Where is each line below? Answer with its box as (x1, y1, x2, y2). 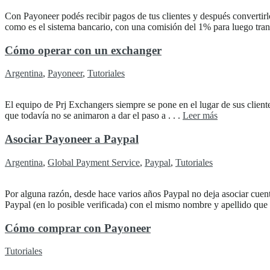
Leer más (183, 110, 218, 121)
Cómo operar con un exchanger (5, 43, 162, 57)
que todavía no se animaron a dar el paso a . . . (5, 110, 183, 121)
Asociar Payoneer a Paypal (5, 133, 139, 146)
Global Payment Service (48, 157, 140, 168)
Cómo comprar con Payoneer (5, 221, 151, 234)
